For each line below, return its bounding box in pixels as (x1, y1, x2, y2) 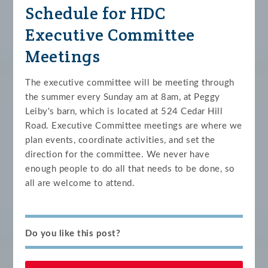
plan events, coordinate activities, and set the (25, 136, 215, 145)
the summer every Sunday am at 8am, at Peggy (25, 93, 220, 102)
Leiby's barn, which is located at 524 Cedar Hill (25, 107, 223, 117)
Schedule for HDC (25, 2, 166, 25)
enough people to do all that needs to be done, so (25, 165, 235, 174)
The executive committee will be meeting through (25, 78, 234, 88)
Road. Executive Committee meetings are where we (25, 121, 242, 131)
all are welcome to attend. (25, 179, 135, 188)
